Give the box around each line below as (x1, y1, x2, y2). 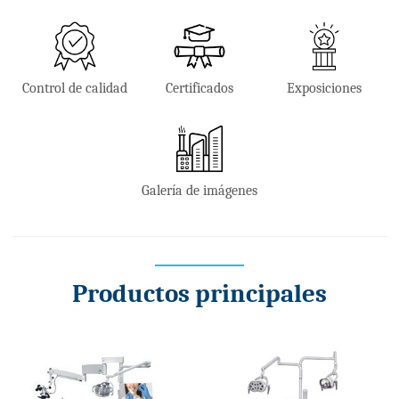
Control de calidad (21, 80, 127, 97)
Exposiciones (287, 80, 362, 97)
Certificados (166, 80, 233, 97)
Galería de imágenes (141, 182, 257, 199)
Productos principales (72, 279, 327, 309)
